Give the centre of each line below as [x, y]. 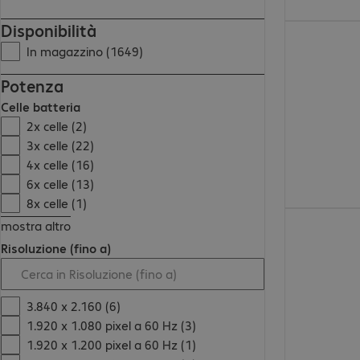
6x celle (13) [61, 184]
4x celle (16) [61, 165]
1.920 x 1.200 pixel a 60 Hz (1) [112, 345]
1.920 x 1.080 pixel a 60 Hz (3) [112, 325]
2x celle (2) [57, 126]
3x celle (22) [61, 145]
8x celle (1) [57, 203]
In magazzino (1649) [85, 51]
